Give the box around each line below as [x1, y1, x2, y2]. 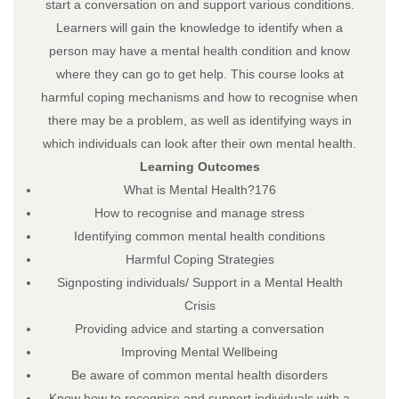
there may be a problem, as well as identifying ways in [47, 112, 352, 127]
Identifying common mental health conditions [74, 228, 325, 243]
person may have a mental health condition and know [49, 43, 350, 58]
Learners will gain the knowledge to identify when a [56, 20, 343, 35]
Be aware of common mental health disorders [71, 367, 328, 382]
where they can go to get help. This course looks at [55, 66, 344, 81]
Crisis [183, 297, 216, 313]
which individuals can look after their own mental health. [43, 135, 356, 151]
